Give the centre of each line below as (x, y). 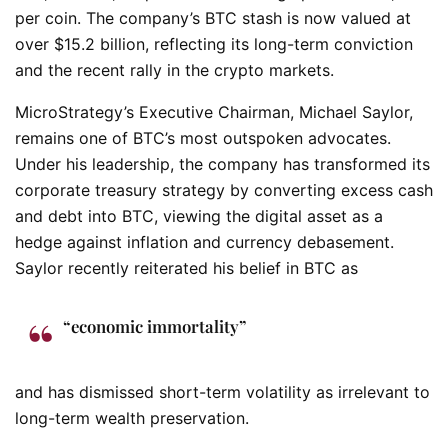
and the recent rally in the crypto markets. (174, 69)
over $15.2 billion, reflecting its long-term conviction (214, 43)
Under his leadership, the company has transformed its (222, 163)
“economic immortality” (154, 325)
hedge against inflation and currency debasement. (204, 241)
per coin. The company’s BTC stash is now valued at (213, 17)
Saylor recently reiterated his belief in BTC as (186, 267)
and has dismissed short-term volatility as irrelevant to (222, 391)
